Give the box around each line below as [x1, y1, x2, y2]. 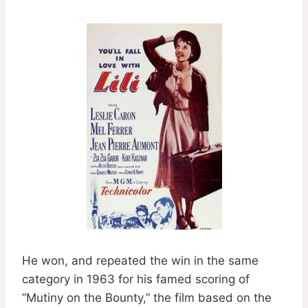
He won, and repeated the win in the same [22, 253, 258, 267]
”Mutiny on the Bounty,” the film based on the [22, 290, 272, 305]
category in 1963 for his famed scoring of [22, 272, 250, 286]
